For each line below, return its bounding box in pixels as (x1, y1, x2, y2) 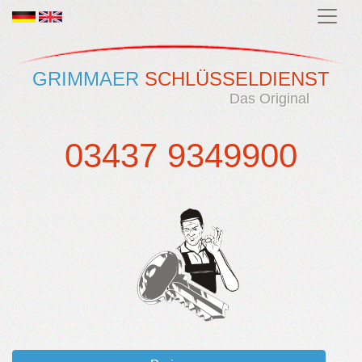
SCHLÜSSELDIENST (139, 68, 330, 90)
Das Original (229, 90, 309, 107)
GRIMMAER (32, 68, 139, 90)
